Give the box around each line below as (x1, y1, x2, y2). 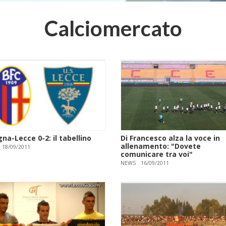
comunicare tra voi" (121, 149, 193, 159)
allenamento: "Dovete (121, 141, 201, 151)
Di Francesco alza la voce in (121, 133, 220, 143)
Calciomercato (44, 16, 182, 41)
